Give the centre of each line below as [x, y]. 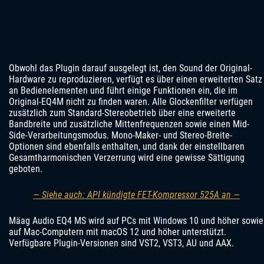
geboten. [26, 169]
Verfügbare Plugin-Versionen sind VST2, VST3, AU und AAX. [121, 243]
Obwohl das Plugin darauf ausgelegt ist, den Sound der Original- [131, 68]
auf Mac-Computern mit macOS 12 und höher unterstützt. [118, 232]
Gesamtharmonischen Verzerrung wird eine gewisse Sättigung [127, 158]
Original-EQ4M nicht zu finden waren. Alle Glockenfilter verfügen [131, 102]
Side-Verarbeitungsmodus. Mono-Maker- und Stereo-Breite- [121, 136]
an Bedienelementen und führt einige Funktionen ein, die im [123, 91]
